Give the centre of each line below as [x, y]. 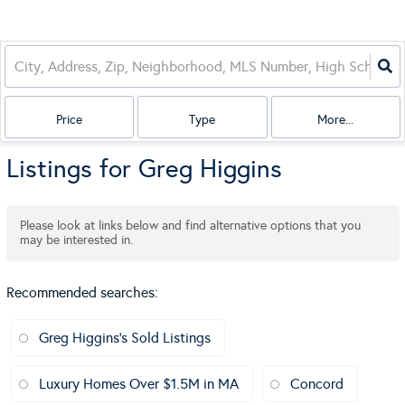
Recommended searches [80, 292]
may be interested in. [76, 240]
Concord [317, 384]
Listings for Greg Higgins [144, 169]
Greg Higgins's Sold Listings [125, 338]
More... [336, 119]
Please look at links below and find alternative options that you [190, 226]
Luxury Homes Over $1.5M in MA [139, 384]
